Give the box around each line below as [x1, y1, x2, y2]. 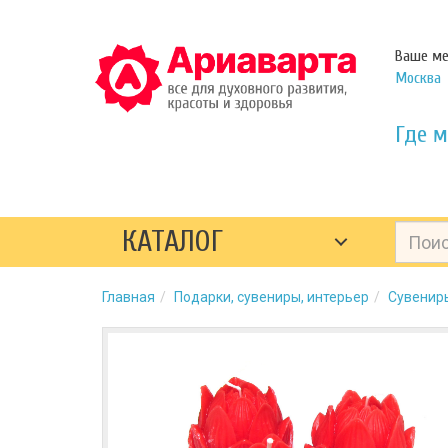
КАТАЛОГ [122, 224, 223, 259]
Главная [102, 289, 155, 305]
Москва [394, 69, 441, 87]
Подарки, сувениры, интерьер [174, 289, 369, 305]
